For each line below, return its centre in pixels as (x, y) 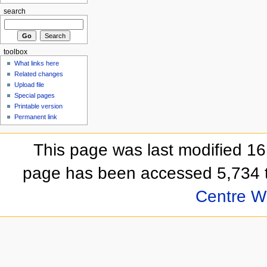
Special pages (35, 96)
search (14, 11)
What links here (37, 63)
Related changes (39, 74)
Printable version (39, 106)
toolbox (15, 52)
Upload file (30, 85)
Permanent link (36, 117)
